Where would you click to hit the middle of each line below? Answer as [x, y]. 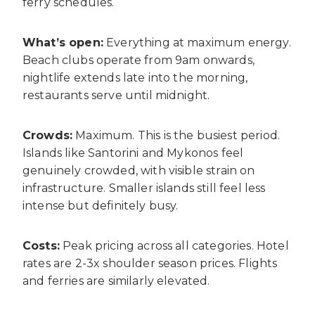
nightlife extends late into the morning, [135, 77]
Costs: [41, 245]
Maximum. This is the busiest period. [176, 135]
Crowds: [48, 135]
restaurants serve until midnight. [116, 95]
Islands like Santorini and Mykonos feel [133, 153]
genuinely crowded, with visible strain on [139, 170]
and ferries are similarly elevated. [116, 281]
